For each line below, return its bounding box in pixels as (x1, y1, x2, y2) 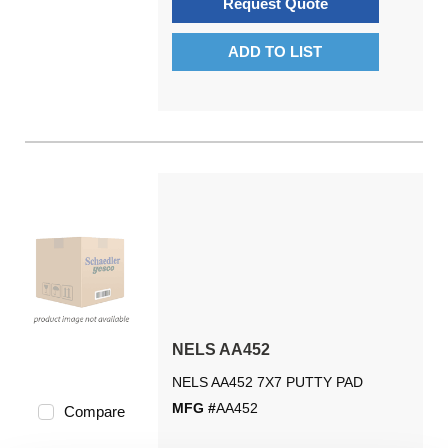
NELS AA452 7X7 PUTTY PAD (171, 374, 363, 390)
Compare (63, 403, 125, 420)
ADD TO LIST (228, 43, 323, 60)
